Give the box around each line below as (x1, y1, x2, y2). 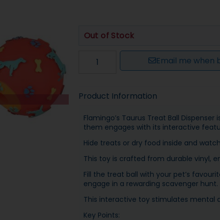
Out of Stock (83, 30, 135, 42)
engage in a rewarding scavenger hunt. (83, 179, 218, 189)
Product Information (78, 90, 157, 102)
